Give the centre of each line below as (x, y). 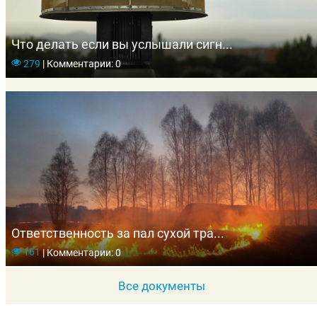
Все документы (161, 286)
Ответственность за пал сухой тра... (118, 233)
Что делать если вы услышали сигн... (122, 45)
